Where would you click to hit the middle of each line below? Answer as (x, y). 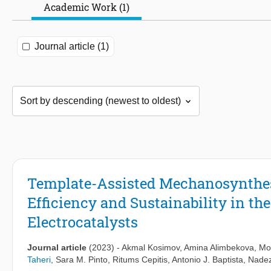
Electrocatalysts (83, 222)
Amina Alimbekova (219, 248)
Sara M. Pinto (82, 260)
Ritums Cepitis (140, 260)
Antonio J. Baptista (207, 260)
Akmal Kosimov (151, 248)
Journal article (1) (72, 47)
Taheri (39, 260)
